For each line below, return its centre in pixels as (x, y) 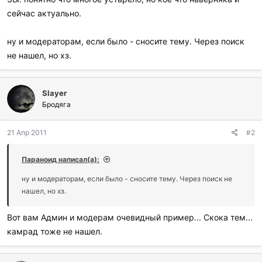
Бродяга (56, 104)
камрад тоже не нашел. (55, 231)
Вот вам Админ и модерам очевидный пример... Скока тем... (130, 217)
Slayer (54, 93)
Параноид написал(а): (61, 159)
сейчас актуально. (44, 13)
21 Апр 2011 (27, 132)
